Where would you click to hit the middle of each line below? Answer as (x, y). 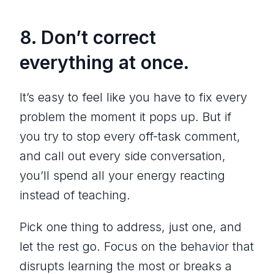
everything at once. (104, 62)
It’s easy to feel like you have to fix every (133, 97)
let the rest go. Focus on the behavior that (137, 246)
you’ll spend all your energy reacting (122, 175)
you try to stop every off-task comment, (130, 136)
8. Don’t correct (88, 37)
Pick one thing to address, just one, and (131, 227)
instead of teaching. (75, 195)
